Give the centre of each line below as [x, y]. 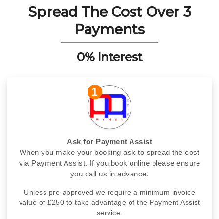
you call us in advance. [109, 174]
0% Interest [109, 57]
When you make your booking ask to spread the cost [109, 152]
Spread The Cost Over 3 [109, 11]
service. [109, 212]
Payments [109, 29]
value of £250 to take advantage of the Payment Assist [109, 202]
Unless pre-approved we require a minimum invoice [109, 192]
